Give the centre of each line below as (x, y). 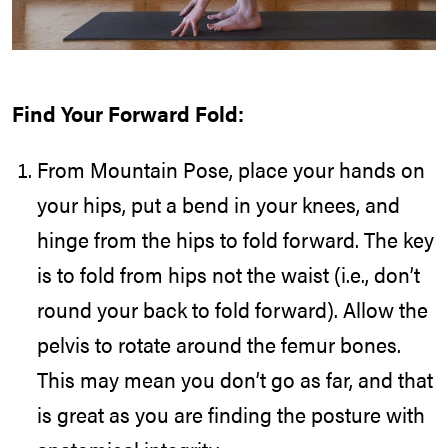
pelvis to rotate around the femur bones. (219, 344)
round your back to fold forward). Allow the (232, 309)
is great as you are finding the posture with (231, 414)
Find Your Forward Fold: (128, 112)
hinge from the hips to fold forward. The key (235, 239)
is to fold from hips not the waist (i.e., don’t (228, 274)
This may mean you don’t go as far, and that (235, 379)
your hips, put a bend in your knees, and (218, 204)
